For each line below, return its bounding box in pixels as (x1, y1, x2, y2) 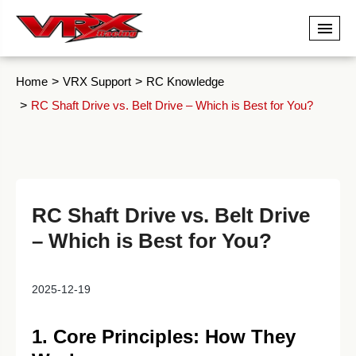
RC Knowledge (146, 75, 224, 88)
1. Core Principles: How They (32, 326, 296, 347)
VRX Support (63, 75, 131, 88)
